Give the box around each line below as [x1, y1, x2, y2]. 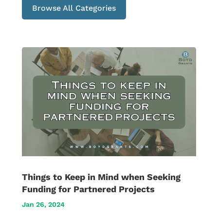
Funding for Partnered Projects [21, 183, 155, 194]
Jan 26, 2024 [21, 200, 65, 208]
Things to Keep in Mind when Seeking [21, 171, 181, 182]
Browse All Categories [32, 3, 116, 13]
